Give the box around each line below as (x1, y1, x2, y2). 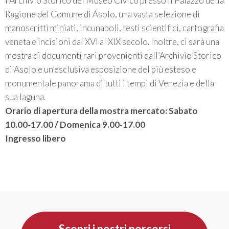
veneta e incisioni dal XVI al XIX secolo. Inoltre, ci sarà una (5, 36, 219, 47)
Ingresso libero (5, 133, 66, 144)
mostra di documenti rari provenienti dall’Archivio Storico (5, 50, 221, 61)
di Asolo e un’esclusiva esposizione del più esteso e (5, 64, 196, 75)
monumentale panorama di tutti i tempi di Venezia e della (5, 78, 214, 88)
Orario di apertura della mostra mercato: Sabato (5, 105, 198, 116)
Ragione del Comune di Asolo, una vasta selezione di (5, 9, 200, 19)
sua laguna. (5, 91, 45, 102)
